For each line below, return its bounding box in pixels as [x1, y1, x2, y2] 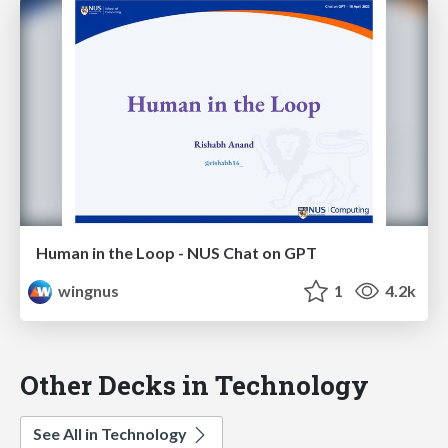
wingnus [55, 281, 120, 301]
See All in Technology [33, 424, 190, 444]
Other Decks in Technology [20, 367, 369, 403]
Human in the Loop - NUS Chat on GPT [36, 243, 317, 263]
